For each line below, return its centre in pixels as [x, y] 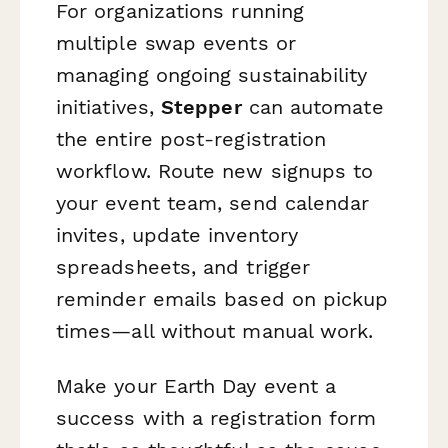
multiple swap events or [176, 43]
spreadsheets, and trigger [183, 267]
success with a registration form [216, 418]
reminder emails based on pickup [222, 299]
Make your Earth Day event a [196, 386]
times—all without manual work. [215, 331]
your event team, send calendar [213, 203]
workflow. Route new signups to [215, 171]
